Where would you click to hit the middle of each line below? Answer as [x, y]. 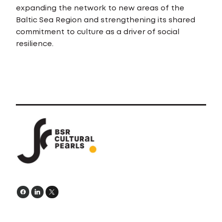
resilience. [35, 44]
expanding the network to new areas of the [100, 8]
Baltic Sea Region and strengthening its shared [106, 20]
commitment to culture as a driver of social [98, 32]
